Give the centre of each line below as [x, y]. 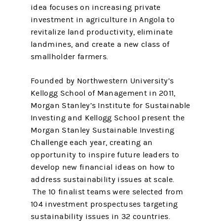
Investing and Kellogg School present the [108, 118]
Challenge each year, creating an [92, 143]
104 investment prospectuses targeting [104, 204]
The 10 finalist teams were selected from [107, 192]
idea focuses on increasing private [96, 7]
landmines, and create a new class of [100, 44]
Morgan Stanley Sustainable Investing [103, 130]
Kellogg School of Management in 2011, [103, 93]
